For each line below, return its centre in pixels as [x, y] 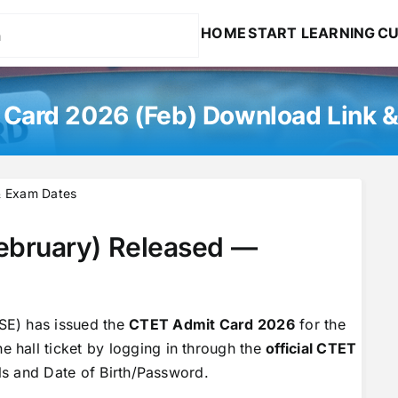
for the [320, 325]
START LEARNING [312, 33]
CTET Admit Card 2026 [212, 325]
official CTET [311, 349]
